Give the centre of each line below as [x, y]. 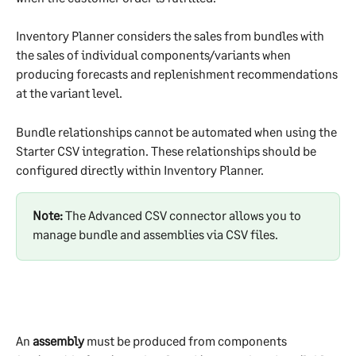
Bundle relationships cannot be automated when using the [178, 131]
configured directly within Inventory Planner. [140, 169]
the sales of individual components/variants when [155, 55]
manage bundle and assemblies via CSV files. [155, 234]
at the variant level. [69, 93]
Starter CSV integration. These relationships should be [167, 150]
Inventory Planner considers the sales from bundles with [171, 36]
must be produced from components [187, 340]
